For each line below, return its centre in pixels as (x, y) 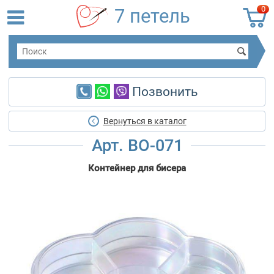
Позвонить (163, 92)
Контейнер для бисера (137, 168)
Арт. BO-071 (137, 146)
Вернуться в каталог (145, 121)
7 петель (153, 17)
